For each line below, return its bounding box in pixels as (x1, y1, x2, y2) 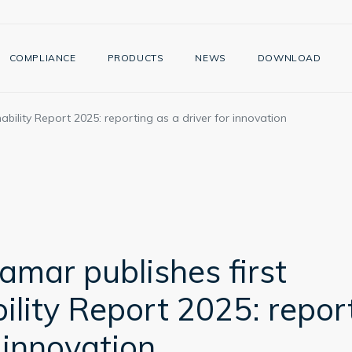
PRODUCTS (107, 52, 164, 64)
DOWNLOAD (257, 52, 321, 64)
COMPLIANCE (9, 52, 76, 64)
